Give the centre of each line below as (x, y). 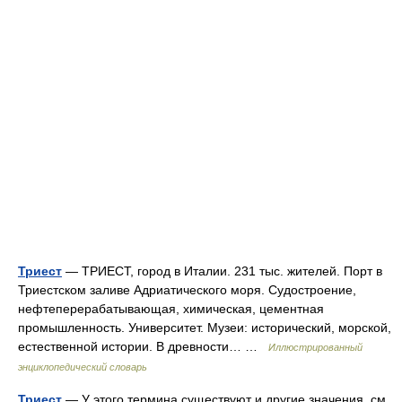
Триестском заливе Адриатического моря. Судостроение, (187, 289)
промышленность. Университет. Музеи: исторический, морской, (205, 327)
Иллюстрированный (315, 347)
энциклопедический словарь (83, 367)
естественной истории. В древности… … (143, 346)
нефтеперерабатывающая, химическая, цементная (171, 308)
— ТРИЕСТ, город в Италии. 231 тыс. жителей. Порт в (222, 271)
